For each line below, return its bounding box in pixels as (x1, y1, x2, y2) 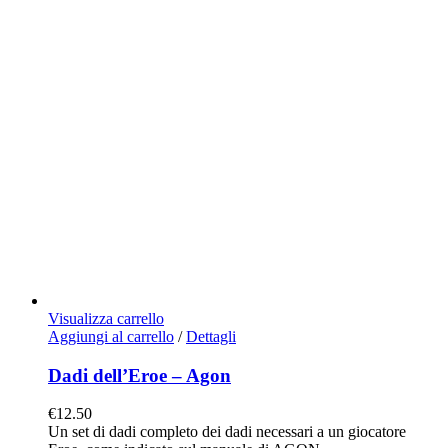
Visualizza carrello (48, 310, 164, 327)
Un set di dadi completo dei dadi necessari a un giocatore (48, 423, 406, 441)
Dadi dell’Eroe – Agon (48, 364, 231, 386)
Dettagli (186, 328, 236, 345)
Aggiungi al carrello (48, 328, 174, 345)
